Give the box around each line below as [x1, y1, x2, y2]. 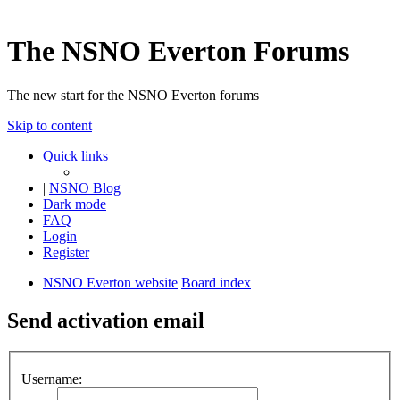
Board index [181, 274, 251, 290]
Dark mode [43, 196, 106, 212]
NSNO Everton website [43, 274, 178, 290]
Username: [21, 371, 82, 387]
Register [43, 244, 89, 260]
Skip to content [7, 117, 92, 133]
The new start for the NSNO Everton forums [7, 87, 259, 103]
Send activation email [7, 308, 204, 332]
